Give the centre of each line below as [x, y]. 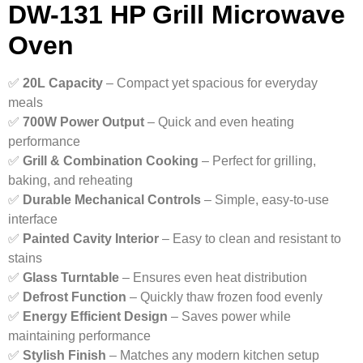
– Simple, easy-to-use [265, 200]
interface [33, 220]
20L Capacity [63, 83]
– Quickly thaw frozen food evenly [224, 297]
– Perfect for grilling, [257, 161]
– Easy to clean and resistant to [250, 239]
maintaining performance [79, 336]
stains [25, 258]
